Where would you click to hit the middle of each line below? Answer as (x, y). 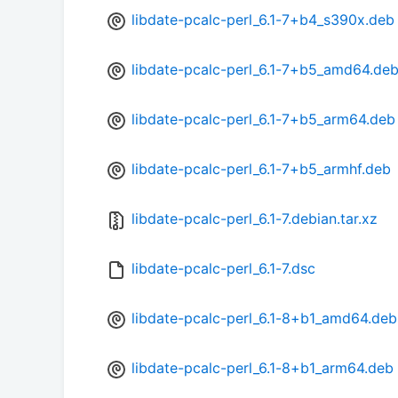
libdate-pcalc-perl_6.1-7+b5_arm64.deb (263, 119)
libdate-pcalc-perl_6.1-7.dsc (223, 269)
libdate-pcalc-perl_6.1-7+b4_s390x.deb (263, 20)
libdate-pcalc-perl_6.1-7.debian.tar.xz (255, 219)
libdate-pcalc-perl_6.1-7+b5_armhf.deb (261, 169)
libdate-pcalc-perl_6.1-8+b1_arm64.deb (263, 368)
